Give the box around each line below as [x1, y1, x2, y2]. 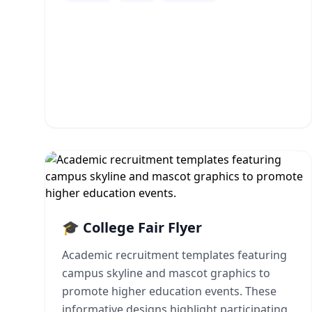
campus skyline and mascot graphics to [62, 265, 270, 281]
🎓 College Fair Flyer [62, 218, 202, 237]
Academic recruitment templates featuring [62, 247, 287, 263]
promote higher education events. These [62, 283, 276, 299]
